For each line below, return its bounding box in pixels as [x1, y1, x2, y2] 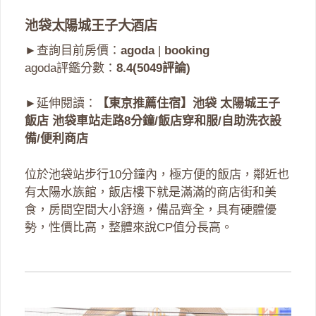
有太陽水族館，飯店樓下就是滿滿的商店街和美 [25, 185, 276, 199]
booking [164, 43, 209, 57]
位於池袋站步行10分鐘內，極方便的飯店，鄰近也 [25, 167, 289, 181]
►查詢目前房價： [25, 43, 121, 57]
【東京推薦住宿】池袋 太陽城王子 [97, 97, 280, 111]
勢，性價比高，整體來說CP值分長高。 [25, 220, 233, 234]
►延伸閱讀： [25, 97, 97, 111]
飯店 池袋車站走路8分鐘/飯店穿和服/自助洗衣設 [25, 114, 281, 128]
